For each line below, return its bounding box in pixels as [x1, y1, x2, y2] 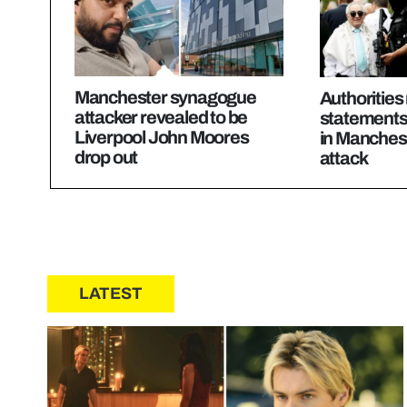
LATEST [79, 284, 143, 303]
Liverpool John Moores [74, 127, 249, 148]
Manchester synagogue [74, 87, 256, 108]
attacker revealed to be [74, 107, 248, 128]
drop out [74, 147, 138, 168]
